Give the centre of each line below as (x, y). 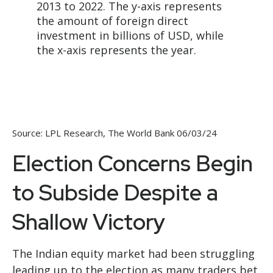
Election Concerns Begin (133, 163)
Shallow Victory (89, 222)
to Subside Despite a (115, 192)
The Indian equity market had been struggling (133, 253)
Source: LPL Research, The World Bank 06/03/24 (115, 133)
